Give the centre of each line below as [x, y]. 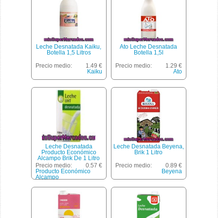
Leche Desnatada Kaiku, [69, 46]
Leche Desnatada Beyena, [148, 146]
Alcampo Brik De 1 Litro [69, 158]
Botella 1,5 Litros [69, 52]
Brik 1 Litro [149, 152]
